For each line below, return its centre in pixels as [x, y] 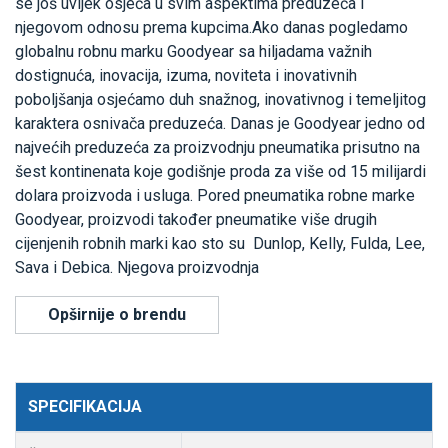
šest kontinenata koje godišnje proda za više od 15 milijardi [220, 172]
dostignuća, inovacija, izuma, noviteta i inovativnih [186, 76]
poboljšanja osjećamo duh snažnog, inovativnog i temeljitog [220, 100]
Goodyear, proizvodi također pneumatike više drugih [196, 220]
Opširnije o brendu [117, 315]
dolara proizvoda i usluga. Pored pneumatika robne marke [215, 196]
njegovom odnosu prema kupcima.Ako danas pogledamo [211, 28]
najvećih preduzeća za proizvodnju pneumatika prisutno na [217, 148]
